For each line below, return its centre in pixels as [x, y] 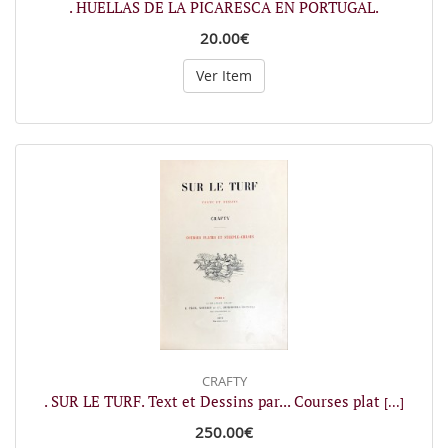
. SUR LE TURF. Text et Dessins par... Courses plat [214, 401]
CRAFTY [224, 381]
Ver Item [224, 75]
